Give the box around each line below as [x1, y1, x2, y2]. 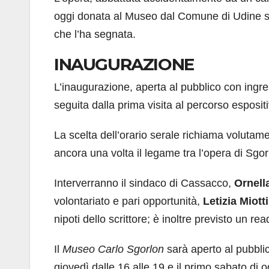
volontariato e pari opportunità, [54, 195, 203, 208]
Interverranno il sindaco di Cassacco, [54, 177, 231, 190]
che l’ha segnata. [54, 28, 136, 41]
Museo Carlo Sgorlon [62, 243, 164, 256]
